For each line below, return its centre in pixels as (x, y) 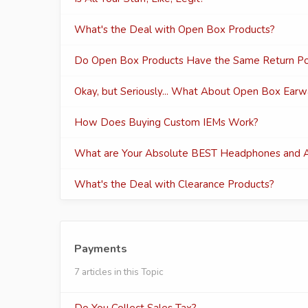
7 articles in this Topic (119, 272)
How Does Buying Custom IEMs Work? (166, 122)
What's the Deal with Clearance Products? (174, 184)
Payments (101, 249)
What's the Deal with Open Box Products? (175, 30)
